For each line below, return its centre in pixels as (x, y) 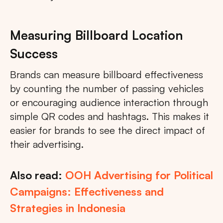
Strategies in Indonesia (68, 208)
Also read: (38, 175)
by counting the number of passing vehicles (107, 89)
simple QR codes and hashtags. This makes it (110, 116)
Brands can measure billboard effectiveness (107, 75)
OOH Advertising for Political (139, 175)
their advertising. (47, 144)
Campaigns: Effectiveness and (87, 192)
